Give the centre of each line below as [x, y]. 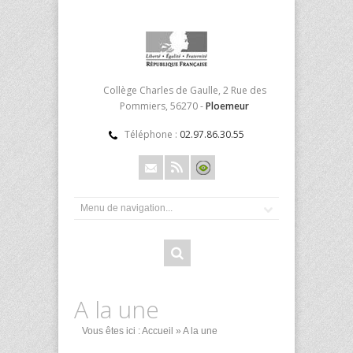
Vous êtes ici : [112, 331]
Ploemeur [227, 106]
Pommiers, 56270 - [163, 106]
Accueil [158, 331]
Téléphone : [152, 134]
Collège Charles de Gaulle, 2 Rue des [184, 90]
